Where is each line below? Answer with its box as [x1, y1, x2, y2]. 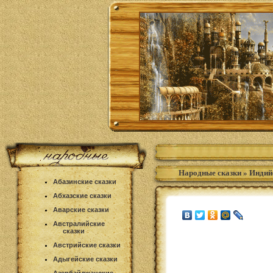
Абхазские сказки [53, 192, 112, 199]
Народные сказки [179, 168, 241, 177]
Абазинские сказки [53, 178, 116, 185]
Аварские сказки [53, 206, 109, 213]
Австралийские [53, 220, 105, 227]
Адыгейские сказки [53, 255, 118, 263]
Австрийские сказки [53, 241, 121, 249]
